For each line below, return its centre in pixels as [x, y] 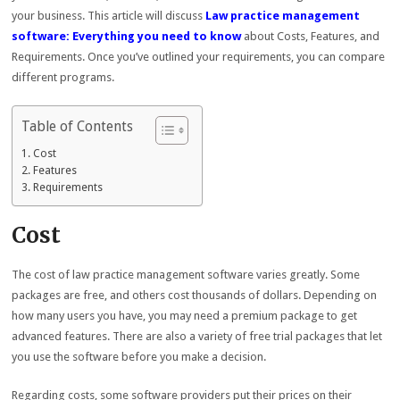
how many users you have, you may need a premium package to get [185, 316]
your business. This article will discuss [109, 16]
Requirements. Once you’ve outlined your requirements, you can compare [199, 57]
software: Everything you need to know [127, 36]
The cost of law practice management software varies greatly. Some [186, 275]
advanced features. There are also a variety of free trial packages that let [197, 336]
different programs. [63, 77]
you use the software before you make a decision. [139, 357]
